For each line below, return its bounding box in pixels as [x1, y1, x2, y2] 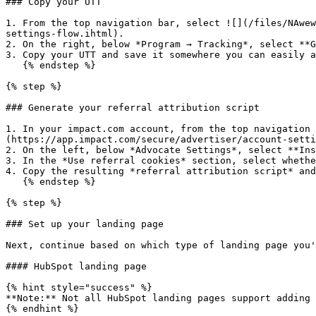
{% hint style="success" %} [6, 282, 152, 293]
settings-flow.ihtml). [6, 28, 124, 39]
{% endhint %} [6, 303, 79, 314]
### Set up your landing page [6, 219, 164, 229]
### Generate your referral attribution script [6, 102, 260, 113]
